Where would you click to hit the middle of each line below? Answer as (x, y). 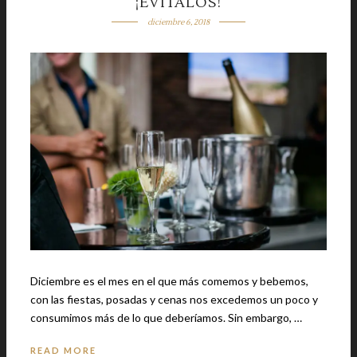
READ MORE (63, 350)
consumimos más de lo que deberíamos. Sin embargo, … (166, 317)
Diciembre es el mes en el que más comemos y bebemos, (169, 280)
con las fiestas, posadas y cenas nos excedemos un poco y (174, 299)
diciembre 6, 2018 (178, 22)
